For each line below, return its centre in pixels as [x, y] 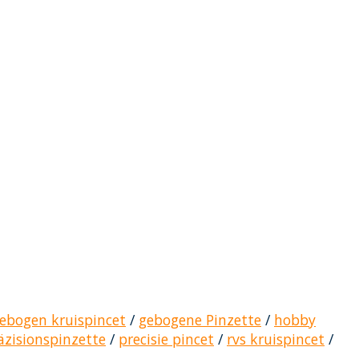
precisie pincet [166, 339]
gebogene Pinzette [200, 319]
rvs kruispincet [276, 339]
